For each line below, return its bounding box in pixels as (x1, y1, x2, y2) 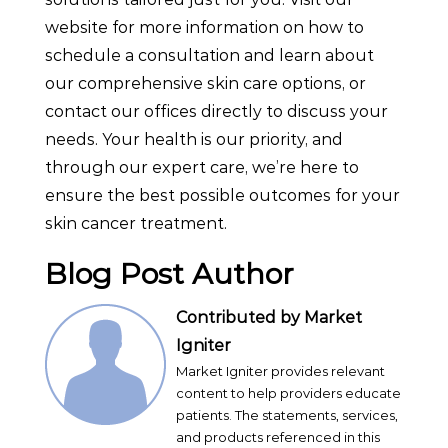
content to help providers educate (176, 384, 401, 401)
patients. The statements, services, (176, 406, 398, 423)
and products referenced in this (176, 428, 380, 445)
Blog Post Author (45, 255, 294, 291)
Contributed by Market (176, 307, 362, 327)
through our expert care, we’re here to (45, 157, 359, 177)
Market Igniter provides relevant (176, 362, 385, 379)
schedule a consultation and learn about (45, 45, 374, 65)
